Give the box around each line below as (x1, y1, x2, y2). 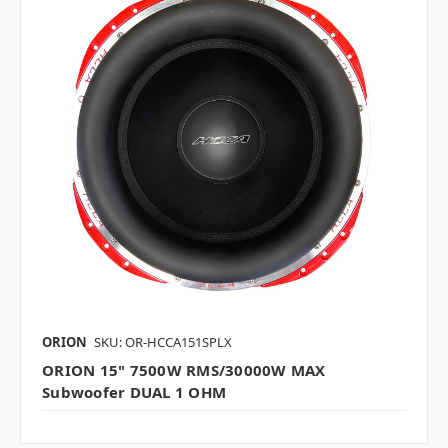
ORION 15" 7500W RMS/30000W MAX (42, 359, 326, 380)
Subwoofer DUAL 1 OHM (42, 381, 226, 402)
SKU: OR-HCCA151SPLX (94, 332, 232, 351)
